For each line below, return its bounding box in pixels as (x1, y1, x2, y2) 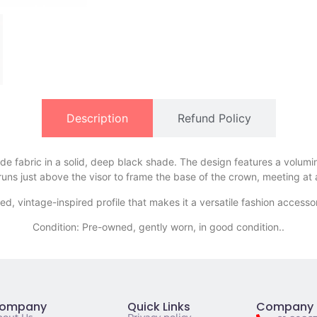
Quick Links (127, 298, 190, 315)
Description (66, 111, 128, 126)
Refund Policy (177, 111, 251, 126)
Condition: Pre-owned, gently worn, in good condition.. (33, 221, 284, 234)
